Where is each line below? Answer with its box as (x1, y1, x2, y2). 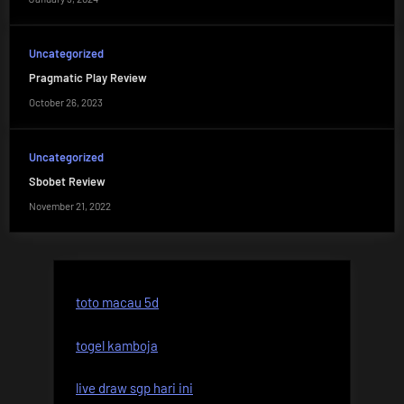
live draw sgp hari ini (76, 380, 193, 396)
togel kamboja (76, 336, 158, 353)
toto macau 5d (76, 294, 159, 310)
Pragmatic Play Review (28, 70, 147, 86)
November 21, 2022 (28, 199, 111, 212)
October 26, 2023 (28, 96, 103, 108)
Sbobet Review (28, 174, 106, 189)
